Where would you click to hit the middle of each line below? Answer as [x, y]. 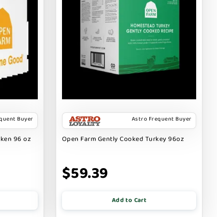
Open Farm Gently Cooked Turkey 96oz [123, 139]
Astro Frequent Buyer [162, 119]
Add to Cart [129, 200]
